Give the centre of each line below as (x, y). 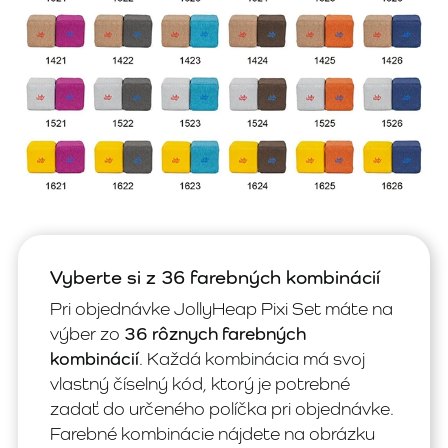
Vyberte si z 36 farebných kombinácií (215, 277)
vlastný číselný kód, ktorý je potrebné (200, 384)
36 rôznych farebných (215, 334)
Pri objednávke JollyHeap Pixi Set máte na (221, 309)
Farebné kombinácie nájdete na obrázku (212, 434)
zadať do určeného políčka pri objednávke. (222, 409)
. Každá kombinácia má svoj (252, 359)
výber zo (87, 334)
